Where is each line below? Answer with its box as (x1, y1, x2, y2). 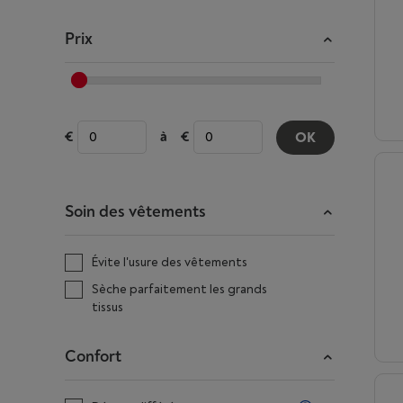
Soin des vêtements (65, 201, 206, 222)
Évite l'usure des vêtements (92, 255, 247, 270)
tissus (92, 300, 123, 315)
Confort (65, 346, 121, 367)
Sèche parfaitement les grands (92, 282, 267, 297)
